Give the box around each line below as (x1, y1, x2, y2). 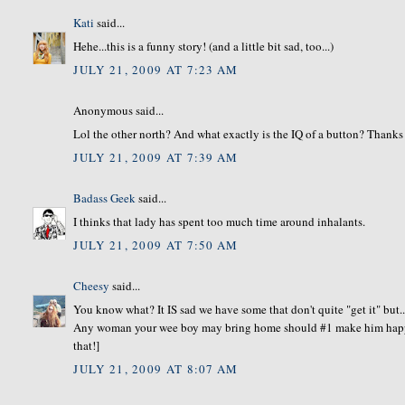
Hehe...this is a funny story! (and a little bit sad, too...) (73, 38, 334, 55)
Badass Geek (73, 189, 137, 206)
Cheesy (73, 277, 110, 294)
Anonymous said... (73, 101, 165, 118)
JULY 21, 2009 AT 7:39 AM (73, 148, 239, 165)
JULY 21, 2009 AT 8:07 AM (73, 360, 239, 377)
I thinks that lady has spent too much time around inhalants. (73, 213, 366, 231)
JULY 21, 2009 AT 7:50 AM (73, 236, 239, 253)
